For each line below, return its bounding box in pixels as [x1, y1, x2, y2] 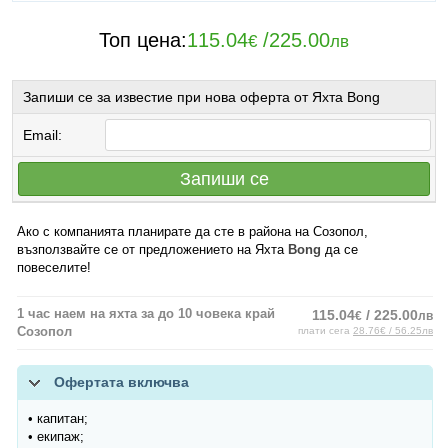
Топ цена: [99, 29, 187, 51]
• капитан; [28, 411, 88, 426]
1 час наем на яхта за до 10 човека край [17, 306, 275, 321]
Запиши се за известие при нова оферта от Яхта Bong [23, 89, 380, 105]
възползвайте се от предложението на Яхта [17, 242, 288, 257]
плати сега [298, 325, 353, 336]
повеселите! [17, 260, 91, 275]
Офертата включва [54, 374, 189, 390]
